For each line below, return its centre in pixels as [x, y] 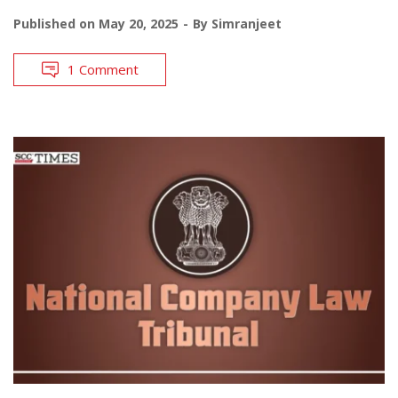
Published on [56, 23]
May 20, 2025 [139, 23]
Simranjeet [247, 23]
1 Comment [103, 69]
